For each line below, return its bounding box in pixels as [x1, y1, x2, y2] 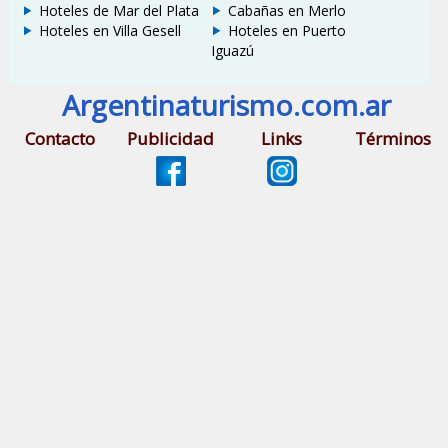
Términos [354, 127, 431, 151]
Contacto [24, 127, 95, 151]
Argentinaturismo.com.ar [61, 86, 391, 125]
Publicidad [127, 127, 215, 151]
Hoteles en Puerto [228, 21, 347, 41]
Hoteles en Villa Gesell [38, 21, 181, 41]
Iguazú [211, 41, 255, 61]
